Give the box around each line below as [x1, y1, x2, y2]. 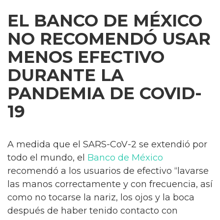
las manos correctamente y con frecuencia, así [7, 179, 213, 190]
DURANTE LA [7, 65, 124, 85]
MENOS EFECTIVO [7, 47, 165, 67]
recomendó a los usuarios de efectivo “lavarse [7, 165, 209, 176]
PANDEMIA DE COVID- [7, 83, 202, 104]
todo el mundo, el [7, 152, 87, 163]
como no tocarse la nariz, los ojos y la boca [7, 192, 194, 203]
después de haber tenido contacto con [7, 205, 178, 216]
